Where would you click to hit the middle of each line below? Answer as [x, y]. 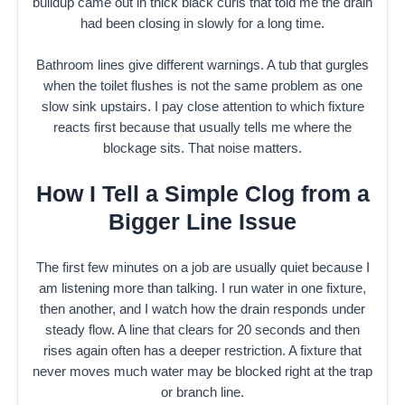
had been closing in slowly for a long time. [202, 23]
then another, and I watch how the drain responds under [202, 309]
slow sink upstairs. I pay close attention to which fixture [202, 107]
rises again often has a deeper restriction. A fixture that [202, 350]
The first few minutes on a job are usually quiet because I [202, 267]
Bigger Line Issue [202, 222]
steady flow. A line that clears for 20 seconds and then [202, 330]
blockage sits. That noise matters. [202, 149]
